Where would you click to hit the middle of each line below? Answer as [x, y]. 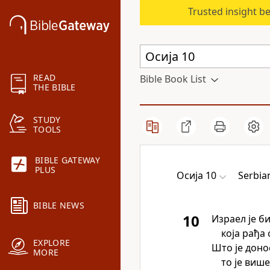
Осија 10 [196, 175]
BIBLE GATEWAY [67, 160]
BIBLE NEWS [59, 206]
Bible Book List [173, 79]
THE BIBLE [55, 87]
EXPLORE [52, 243]
